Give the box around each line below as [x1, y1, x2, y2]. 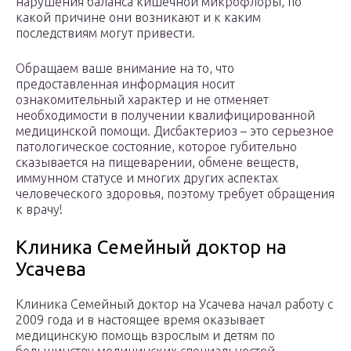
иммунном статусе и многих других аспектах [16, 171, 278, 186]
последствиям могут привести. [16, 26, 195, 41]
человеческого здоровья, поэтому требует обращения [16, 186, 335, 201]
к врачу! [16, 202, 63, 217]
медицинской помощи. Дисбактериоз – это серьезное [16, 124, 334, 139]
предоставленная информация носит [16, 77, 235, 92]
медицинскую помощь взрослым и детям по [16, 328, 275, 343]
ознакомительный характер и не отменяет [16, 92, 269, 107]
